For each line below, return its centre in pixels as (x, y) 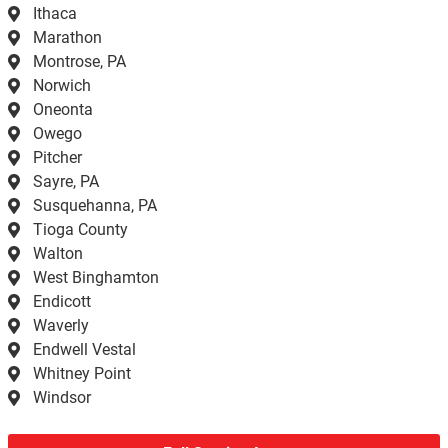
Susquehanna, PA (95, 206)
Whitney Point (82, 374)
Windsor (62, 398)
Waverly (61, 326)
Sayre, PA (66, 182)
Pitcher (57, 158)
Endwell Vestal (84, 350)
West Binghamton (96, 278)
